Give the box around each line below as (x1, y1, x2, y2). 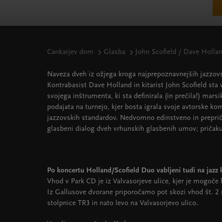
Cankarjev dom (47, 49, 94, 56)
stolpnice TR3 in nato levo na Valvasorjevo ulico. (47, 200, 200, 207)
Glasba (104, 49, 125, 56)
